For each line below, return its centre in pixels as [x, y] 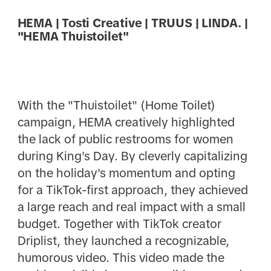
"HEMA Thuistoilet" [73, 37]
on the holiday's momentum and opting [126, 173]
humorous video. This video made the [121, 257]
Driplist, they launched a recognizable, [123, 240]
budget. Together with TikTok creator [119, 224]
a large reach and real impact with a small [131, 207]
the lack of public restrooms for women [125, 139]
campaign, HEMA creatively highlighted [126, 122]
